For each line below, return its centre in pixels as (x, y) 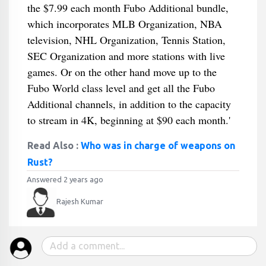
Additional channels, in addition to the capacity (129, 104)
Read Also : (54, 145)
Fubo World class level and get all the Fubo (121, 88)
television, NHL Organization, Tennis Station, (126, 40)
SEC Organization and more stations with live (126, 56)
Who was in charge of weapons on (158, 145)
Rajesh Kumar (80, 202)
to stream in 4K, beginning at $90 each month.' (129, 120)
